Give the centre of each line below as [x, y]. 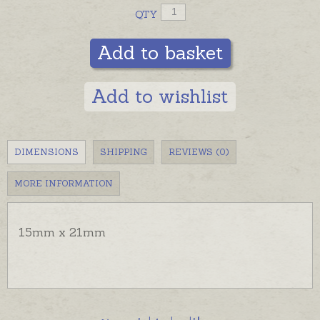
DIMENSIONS [46, 151]
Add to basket [160, 52]
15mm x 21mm [62, 232]
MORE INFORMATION [64, 183]
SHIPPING [124, 151]
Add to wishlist [160, 96]
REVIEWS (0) [199, 151]
